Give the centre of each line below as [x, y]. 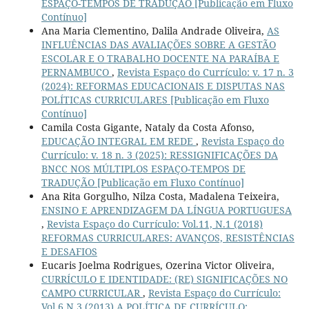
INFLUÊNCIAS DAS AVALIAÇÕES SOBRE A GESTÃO [158, 45]
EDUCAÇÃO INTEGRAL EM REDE [118, 141]
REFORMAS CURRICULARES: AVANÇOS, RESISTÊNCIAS [168, 238]
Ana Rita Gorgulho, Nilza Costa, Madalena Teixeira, [160, 197]
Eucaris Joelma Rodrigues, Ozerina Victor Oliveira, [158, 266]
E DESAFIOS [69, 252]
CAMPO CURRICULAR [92, 293]
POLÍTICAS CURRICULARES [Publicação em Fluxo [155, 100]
